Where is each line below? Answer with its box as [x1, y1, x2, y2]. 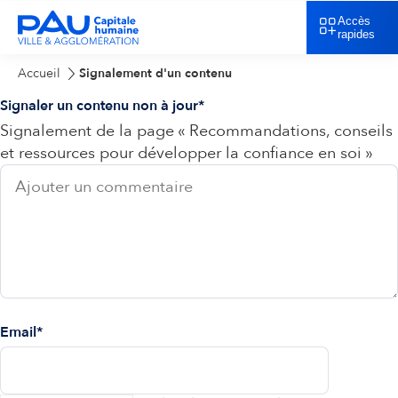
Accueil [18, 65, 60, 82]
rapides [338, 28, 375, 41]
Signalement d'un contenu [78, 65, 232, 82]
